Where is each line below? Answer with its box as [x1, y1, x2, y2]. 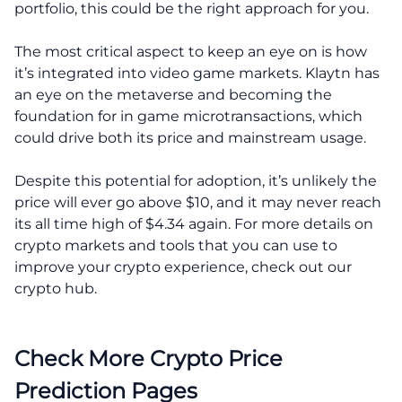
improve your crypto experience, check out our [14, 258, 352, 275]
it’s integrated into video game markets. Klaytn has [14, 64, 380, 82]
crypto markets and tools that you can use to [14, 236, 337, 254]
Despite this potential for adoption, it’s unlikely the [14, 171, 377, 189]
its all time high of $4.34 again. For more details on [14, 214, 373, 232]
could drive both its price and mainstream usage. [14, 128, 366, 146]
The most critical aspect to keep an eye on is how [14, 42, 367, 60]
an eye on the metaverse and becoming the [14, 85, 332, 103]
